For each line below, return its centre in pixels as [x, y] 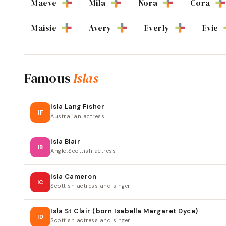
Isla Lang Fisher [77, 107]
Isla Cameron [73, 177]
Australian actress [77, 116]
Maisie [44, 28]
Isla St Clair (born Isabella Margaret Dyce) [124, 211]
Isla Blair [65, 142]
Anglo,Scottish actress [83, 151]
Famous [49, 78]
